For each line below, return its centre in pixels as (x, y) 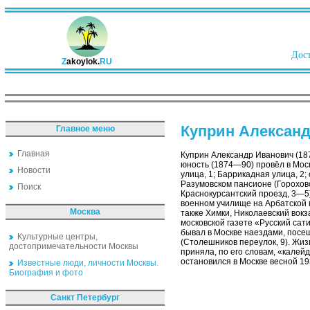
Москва (85, 212)
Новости (34, 170)
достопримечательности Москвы (74, 246)
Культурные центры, (57, 237)
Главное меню (85, 129)
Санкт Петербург (85, 298)
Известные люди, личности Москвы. (88, 263)
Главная (34, 154)
